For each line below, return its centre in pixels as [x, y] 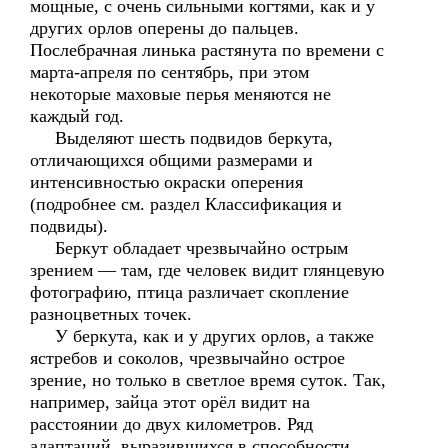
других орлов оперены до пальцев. [164, 28]
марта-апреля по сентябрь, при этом [169, 72]
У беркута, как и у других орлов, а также [202, 336]
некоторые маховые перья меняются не [180, 94]
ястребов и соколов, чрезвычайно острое [187, 358]
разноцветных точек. [111, 314]
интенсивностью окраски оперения [166, 182]
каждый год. [77, 116]
